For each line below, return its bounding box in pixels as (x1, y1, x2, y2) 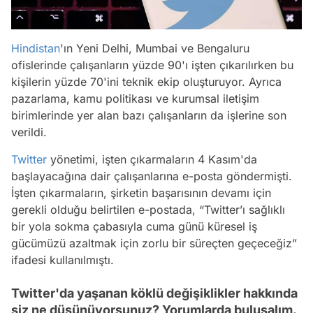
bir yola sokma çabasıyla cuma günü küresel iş (11, 219, 257, 233)
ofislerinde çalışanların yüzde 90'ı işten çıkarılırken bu (11, 57, 293, 72)
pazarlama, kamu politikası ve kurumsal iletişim (11, 91, 259, 105)
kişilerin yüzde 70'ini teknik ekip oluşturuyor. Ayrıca (11, 74, 282, 89)
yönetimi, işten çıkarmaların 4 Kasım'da (47, 152, 257, 166)
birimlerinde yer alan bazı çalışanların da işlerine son (11, 108, 286, 122)
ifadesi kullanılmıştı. (11, 252, 114, 267)
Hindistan (11, 41, 60, 55)
